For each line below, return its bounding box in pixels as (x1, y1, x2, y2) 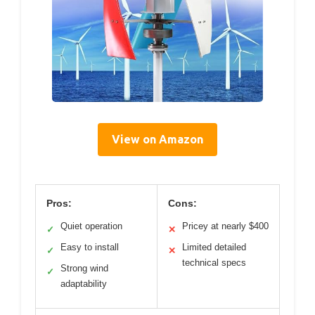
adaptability (60, 278, 107, 290)
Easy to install (60, 242, 119, 253)
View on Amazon (112, 133, 203, 146)
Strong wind (60, 263, 108, 274)
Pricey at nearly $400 (182, 221, 269, 232)
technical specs (182, 257, 246, 269)
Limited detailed (182, 242, 246, 253)
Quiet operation (60, 221, 122, 232)
